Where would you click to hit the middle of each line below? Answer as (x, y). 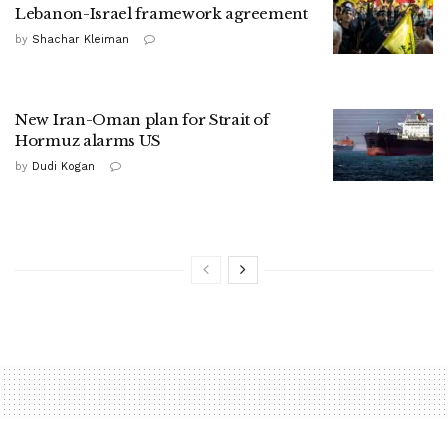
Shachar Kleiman (80, 40)
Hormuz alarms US (88, 141)
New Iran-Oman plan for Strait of (142, 120)
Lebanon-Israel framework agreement (161, 14)
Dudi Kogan (63, 167)
